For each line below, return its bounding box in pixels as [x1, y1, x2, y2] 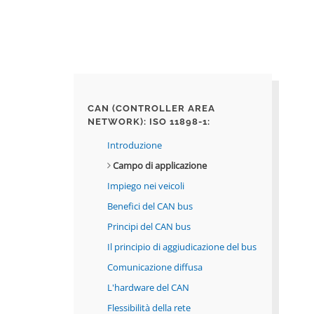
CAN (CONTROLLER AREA [87, 103, 215, 114]
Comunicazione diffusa [107, 261, 203, 274]
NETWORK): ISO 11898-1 [87, 116, 207, 128]
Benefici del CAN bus [107, 200, 193, 213]
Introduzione [107, 139, 162, 152]
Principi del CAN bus [107, 220, 191, 233]
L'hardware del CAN [107, 281, 189, 294]
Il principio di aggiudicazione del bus [107, 240, 257, 254]
